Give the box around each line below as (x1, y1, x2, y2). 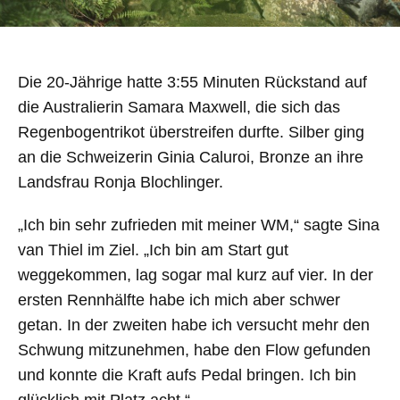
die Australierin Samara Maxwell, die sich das (18, 98, 340, 116)
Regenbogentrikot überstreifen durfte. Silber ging (18, 123, 364, 141)
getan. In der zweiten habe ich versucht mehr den (18, 316, 370, 334)
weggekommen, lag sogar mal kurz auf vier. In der (18, 266, 373, 284)
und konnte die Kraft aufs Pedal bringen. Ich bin (18, 366, 356, 384)
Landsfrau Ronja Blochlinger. (18, 173, 223, 191)
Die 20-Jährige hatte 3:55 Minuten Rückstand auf (18, 73, 367, 91)
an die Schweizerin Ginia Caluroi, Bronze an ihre (18, 148, 363, 166)
